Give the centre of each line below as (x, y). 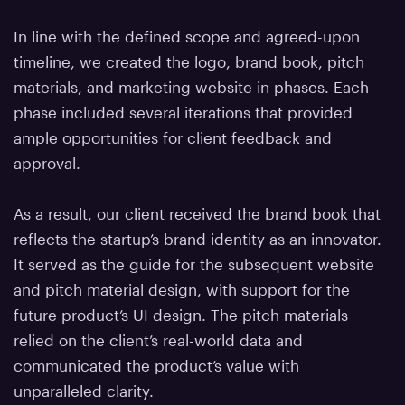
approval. (47, 163)
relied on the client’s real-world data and (159, 340)
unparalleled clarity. (84, 391)
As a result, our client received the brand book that (198, 214)
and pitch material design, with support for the (182, 290)
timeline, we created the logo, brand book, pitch (189, 62)
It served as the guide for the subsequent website (194, 264)
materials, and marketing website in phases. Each (192, 87)
